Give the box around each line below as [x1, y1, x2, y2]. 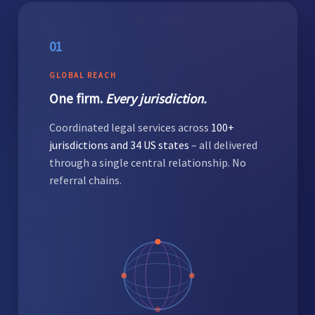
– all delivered [191, 137, 257, 152]
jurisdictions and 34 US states [49, 137, 191, 152]
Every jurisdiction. [105, 89, 207, 107]
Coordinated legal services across [49, 120, 211, 134]
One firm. [49, 89, 105, 107]
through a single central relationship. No [49, 155, 246, 169]
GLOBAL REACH [49, 70, 117, 80]
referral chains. [49, 172, 122, 187]
